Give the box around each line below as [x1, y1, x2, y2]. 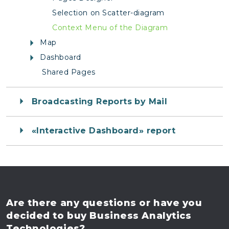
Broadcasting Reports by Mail [32, 97, 168, 107]
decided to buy [6, 210, 87, 222]
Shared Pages [42, 67, 96, 77]
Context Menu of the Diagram [52, 23, 168, 33]
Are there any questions [6, 197, 136, 209]
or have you [136, 197, 202, 209]
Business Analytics [86, 210, 192, 222]
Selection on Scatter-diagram [52, 8, 165, 18]
